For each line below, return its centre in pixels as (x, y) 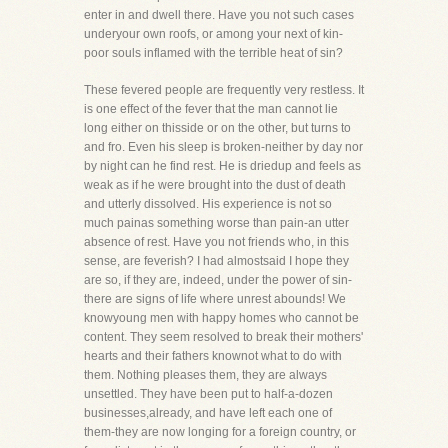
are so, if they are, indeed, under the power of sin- (218, 280)
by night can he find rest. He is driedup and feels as (222, 166)
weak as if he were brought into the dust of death (215, 185)
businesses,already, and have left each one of (208, 413)
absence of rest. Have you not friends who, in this (216, 242)
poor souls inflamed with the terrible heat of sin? (213, 53)
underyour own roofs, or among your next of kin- (213, 34)
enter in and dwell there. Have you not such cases (219, 15)
